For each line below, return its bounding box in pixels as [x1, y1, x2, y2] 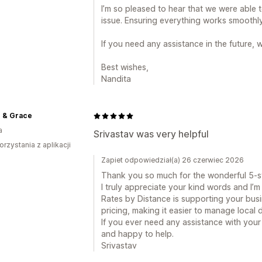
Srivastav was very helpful [94, 128, 209, 140]
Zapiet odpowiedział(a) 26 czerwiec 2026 [101, 156, 244, 164]
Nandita [101, 74, 131, 84]
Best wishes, [101, 62, 149, 72]
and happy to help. [101, 229, 174, 239]
